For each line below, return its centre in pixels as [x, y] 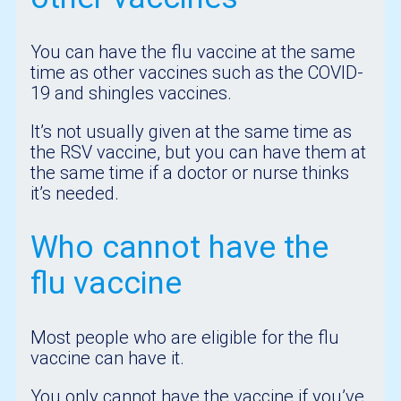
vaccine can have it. [108, 358]
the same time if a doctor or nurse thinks [190, 173]
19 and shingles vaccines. [132, 94]
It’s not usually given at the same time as [192, 132]
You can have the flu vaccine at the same [193, 52]
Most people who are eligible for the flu [185, 338]
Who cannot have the [180, 248]
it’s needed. [75, 194]
